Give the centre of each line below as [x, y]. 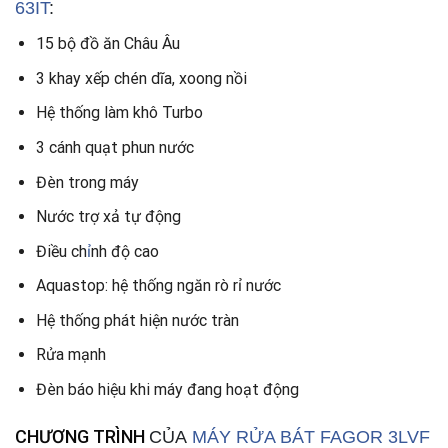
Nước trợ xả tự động [108, 217]
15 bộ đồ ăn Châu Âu [107, 44]
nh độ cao [124, 251]
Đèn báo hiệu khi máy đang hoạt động [167, 390]
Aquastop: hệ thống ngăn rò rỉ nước [158, 286]
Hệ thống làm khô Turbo [119, 113]
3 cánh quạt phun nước [114, 147]
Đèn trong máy [89, 182]
